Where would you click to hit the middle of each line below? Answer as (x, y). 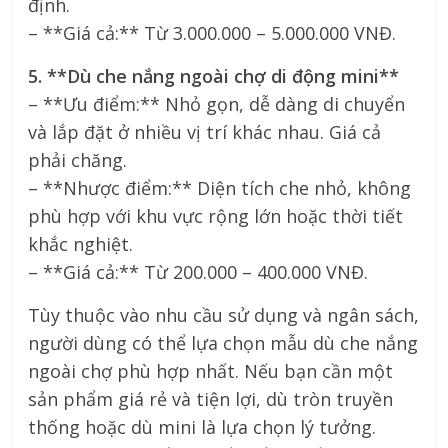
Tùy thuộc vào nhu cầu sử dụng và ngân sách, (224, 314)
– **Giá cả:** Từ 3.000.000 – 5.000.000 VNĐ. (212, 32)
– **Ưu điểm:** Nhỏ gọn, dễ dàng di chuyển (217, 103)
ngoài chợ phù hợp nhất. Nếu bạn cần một (211, 370)
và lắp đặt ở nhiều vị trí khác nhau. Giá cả (205, 131)
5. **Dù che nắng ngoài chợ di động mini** (214, 75)
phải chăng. (78, 159)
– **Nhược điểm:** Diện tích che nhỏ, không (220, 187)
